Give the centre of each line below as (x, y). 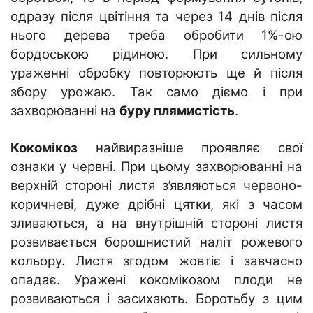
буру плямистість (177, 110)
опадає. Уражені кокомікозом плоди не (156, 279)
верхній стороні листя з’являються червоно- (156, 185)
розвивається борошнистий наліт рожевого (156, 242)
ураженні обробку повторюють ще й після (156, 73)
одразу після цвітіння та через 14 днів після (156, 16)
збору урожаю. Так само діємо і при (156, 92)
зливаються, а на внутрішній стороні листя (156, 223)
